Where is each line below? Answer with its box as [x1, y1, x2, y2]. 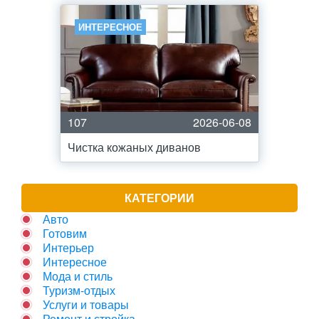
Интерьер [43, 239, 94, 256]
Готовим [43, 225, 87, 241]
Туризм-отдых [43, 282, 115, 298]
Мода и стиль [43, 268, 113, 284]
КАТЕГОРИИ [125, 189, 194, 206]
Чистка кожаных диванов [68, 139, 201, 155]
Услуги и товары [43, 296, 129, 313]
